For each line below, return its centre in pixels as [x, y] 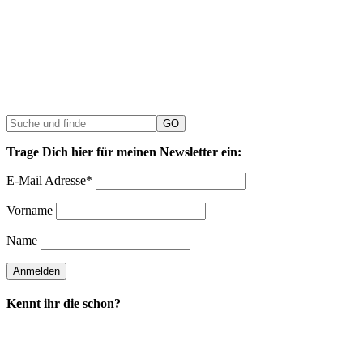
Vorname [30, 211]
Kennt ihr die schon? [64, 304]
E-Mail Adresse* [49, 181]
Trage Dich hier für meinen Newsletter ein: [124, 152]
